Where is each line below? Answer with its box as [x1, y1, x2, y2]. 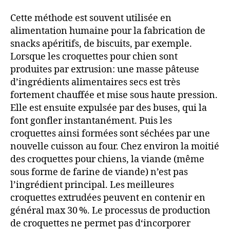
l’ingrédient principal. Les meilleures [10, 179, 174, 191]
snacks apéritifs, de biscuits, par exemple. [10, 37, 192, 50]
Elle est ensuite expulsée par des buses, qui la [10, 102, 207, 114]
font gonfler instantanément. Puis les [10, 114, 174, 127]
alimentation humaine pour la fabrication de [10, 25, 205, 37]
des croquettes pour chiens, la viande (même [10, 153, 204, 165]
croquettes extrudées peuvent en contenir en [10, 191, 205, 204]
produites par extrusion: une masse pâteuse [10, 63, 199, 75]
